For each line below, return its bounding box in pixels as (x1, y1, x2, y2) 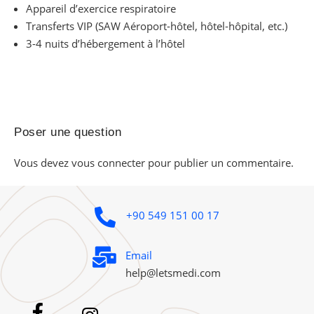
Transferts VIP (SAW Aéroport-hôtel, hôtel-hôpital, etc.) (26, 19, 287, 34)
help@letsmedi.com (125, 266, 221, 280)
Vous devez (14, 156, 71, 170)
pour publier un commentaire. (145, 156, 294, 170)
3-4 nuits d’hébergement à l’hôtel (26, 36, 185, 51)
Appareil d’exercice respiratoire (26, 1, 176, 16)
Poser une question (14, 125, 121, 139)
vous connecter (71, 156, 145, 170)
